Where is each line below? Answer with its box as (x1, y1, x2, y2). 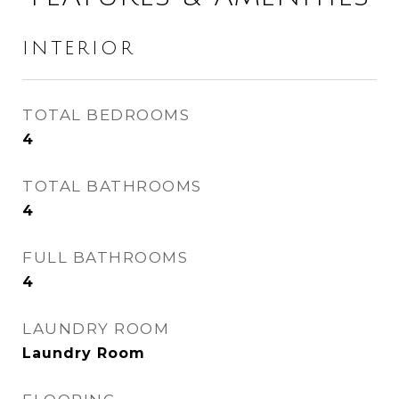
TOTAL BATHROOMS (22, 177, 202, 195)
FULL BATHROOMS (22, 248, 188, 266)
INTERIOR (22, 38, 135, 59)
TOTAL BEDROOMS (22, 106, 190, 124)
